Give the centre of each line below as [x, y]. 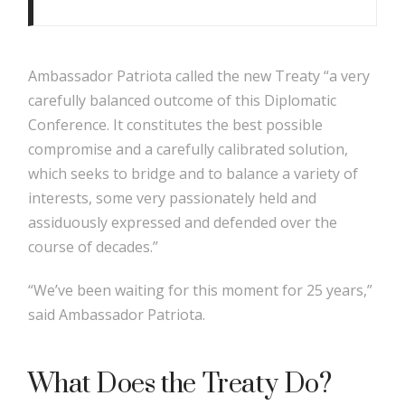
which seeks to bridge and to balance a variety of [193, 173]
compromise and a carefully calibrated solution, [188, 149]
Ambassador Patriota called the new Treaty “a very [199, 75]
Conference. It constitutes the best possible [176, 124]
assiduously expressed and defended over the [183, 222]
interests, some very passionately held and [173, 198]
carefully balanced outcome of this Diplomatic [183, 100]
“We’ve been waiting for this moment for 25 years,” [201, 290]
